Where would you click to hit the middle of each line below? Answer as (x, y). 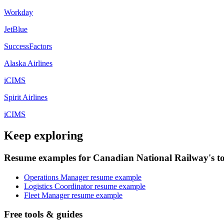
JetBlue (16, 29)
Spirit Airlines (26, 97)
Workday (18, 12)
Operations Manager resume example (83, 177)
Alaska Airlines (28, 63)
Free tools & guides (43, 214)
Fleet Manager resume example (73, 195)
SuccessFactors (28, 46)
